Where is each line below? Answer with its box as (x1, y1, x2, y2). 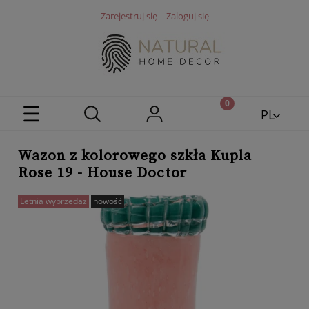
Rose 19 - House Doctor (18, 163, 187, 182)
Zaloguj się (166, 10, 209, 22)
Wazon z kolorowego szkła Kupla (18, 146, 252, 165)
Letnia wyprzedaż (20, 195, 87, 207)
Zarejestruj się (100, 10, 157, 22)
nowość (93, 195, 122, 207)
